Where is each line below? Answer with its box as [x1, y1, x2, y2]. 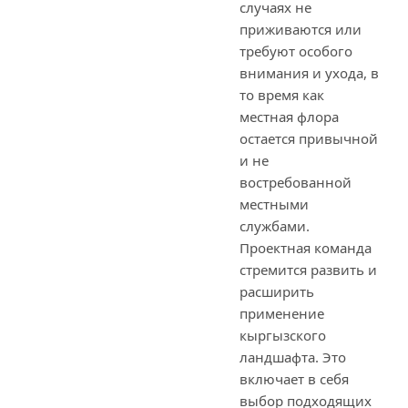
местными [240, 195, 309, 213]
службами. [240, 217, 310, 235]
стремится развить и [240, 260, 377, 279]
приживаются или [240, 20, 362, 38]
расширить [240, 282, 314, 301]
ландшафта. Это [240, 348, 346, 366]
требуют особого [240, 42, 352, 60]
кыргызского [240, 326, 326, 344]
